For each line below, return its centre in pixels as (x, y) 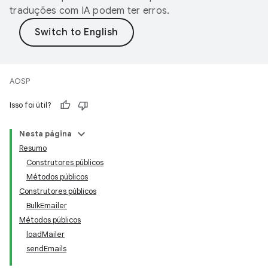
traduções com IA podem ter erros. (90, 11)
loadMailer (45, 234)
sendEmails (46, 249)
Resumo (33, 148)
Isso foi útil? (31, 105)
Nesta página (45, 134)
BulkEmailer (47, 205)
